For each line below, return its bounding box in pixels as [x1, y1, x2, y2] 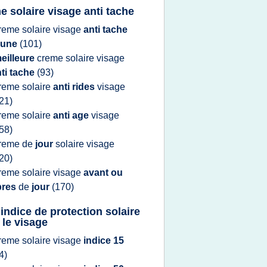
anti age [53, 110, 91, 120]
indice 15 [83, 235, 124, 246]
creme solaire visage [37, 53, 125, 63]
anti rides [53, 82, 97, 92]
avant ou [83, 167, 123, 178]
